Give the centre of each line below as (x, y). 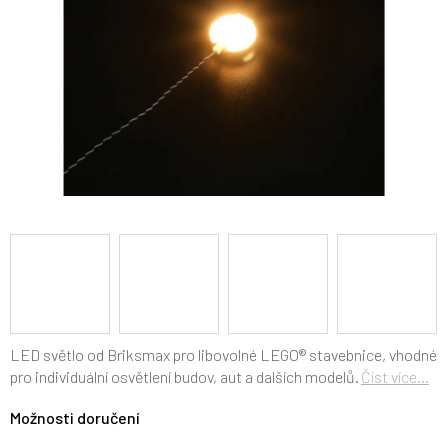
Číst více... (395, 376)
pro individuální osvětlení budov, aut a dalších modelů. (184, 376)
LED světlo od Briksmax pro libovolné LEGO (154, 354)
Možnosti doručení (75, 417)
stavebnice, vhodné (371, 354)
